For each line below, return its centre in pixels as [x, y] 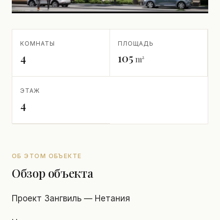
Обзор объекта [53, 173]
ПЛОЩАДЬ [136, 44]
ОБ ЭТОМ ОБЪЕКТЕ [47, 156]
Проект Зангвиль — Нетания [71, 199]
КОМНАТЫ [38, 44]
